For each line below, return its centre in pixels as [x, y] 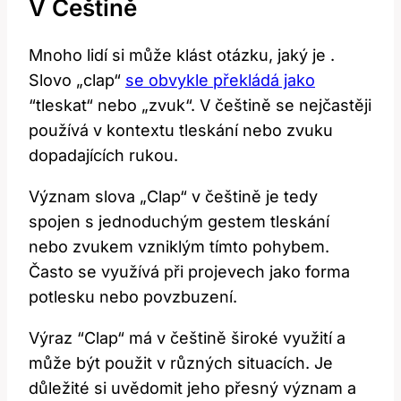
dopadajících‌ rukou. [103, 156]
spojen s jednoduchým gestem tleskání [179, 222]
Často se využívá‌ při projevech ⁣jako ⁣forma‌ [189, 272]
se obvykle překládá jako [220, 81]
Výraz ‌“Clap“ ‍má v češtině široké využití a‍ [187, 338]
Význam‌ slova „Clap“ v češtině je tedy [173, 197]
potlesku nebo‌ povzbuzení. [133, 297]
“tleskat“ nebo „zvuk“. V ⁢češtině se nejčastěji [200, 106]
